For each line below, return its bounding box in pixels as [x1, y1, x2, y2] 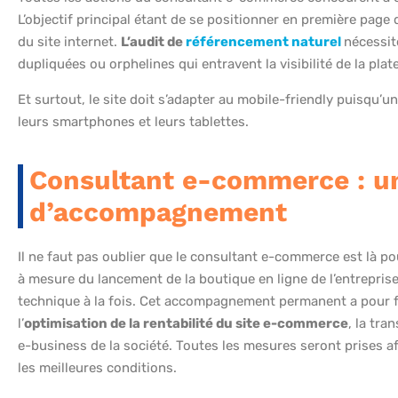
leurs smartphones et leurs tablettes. [18, 114, 249, 131]
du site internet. [18, 34, 121, 51]
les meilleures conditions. [18, 360, 177, 377]
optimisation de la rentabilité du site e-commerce [24, 315, 348, 332]
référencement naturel [186, 34, 341, 51]
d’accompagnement [29, 196, 287, 228]
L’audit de [121, 34, 186, 51]
